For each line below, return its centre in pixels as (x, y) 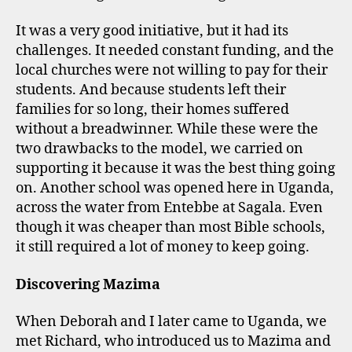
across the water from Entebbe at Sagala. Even (169, 208)
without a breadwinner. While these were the (167, 129)
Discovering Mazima (88, 284)
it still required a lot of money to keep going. (163, 247)
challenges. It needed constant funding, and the (175, 51)
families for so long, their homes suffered (152, 110)
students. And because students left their (151, 90)
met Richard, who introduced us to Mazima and (173, 341)
